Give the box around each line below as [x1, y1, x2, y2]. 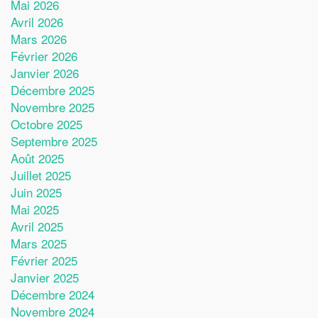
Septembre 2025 [11, 131, 97, 150]
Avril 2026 [11, 12, 63, 31]
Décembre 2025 [11, 80, 94, 99]
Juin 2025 [11, 182, 62, 201]
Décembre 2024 [11, 285, 94, 303]
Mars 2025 [11, 234, 67, 252]
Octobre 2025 [11, 114, 82, 133]
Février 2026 [11, 46, 77, 65]
